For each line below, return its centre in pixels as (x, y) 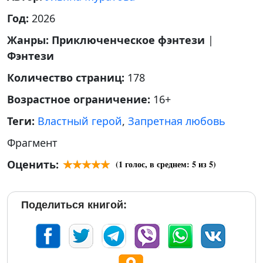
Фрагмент (32, 143)
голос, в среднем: (157, 164)
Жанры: (29, 40)
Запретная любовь (177, 121)
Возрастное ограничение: (80, 99)
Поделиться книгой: (74, 205)
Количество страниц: (67, 77)
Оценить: (33, 164)
